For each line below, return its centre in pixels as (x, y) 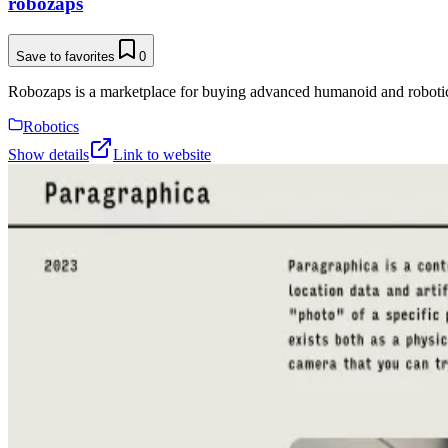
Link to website (162, 155)
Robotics (51, 127)
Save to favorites (65, 57)
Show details (48, 155)
